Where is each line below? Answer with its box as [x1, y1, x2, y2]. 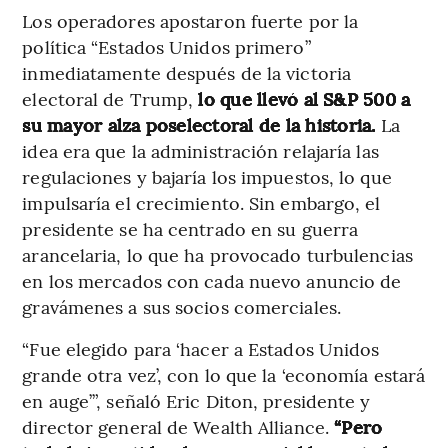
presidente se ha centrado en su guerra [22, 215, 359, 241]
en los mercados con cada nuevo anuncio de [22, 267, 402, 293]
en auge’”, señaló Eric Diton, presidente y [22, 387, 371, 413]
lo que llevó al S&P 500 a [198, 85, 411, 111]
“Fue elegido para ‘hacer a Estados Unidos [22, 335, 380, 361]
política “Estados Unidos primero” [22, 33, 311, 59]
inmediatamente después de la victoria [22, 59, 352, 85]
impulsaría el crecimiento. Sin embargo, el [22, 189, 381, 215]
